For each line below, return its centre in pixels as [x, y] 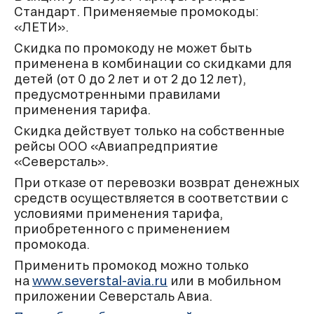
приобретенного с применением [122, 229]
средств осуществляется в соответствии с [151, 198]
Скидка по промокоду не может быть [133, 48]
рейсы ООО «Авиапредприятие [116, 146]
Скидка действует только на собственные [149, 131]
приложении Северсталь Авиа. [113, 296]
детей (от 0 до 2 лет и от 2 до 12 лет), [130, 79]
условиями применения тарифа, [118, 213]
